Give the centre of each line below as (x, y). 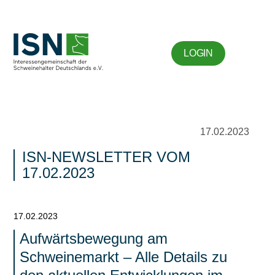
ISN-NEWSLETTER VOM (107, 157)
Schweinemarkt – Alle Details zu (124, 257)
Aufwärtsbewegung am (94, 238)
